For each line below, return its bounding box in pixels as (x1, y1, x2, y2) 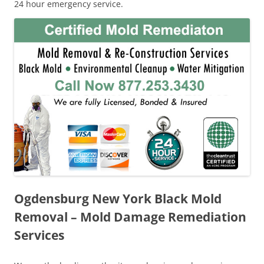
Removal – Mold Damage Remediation (14, 208, 246, 225)
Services (14, 226, 64, 243)
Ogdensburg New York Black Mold (14, 190, 222, 207)
